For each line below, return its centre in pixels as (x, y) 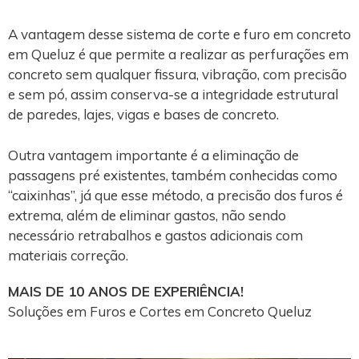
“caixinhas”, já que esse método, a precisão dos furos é (175, 195)
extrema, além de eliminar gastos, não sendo (147, 215)
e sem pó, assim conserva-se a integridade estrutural (173, 94)
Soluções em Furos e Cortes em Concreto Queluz (160, 311)
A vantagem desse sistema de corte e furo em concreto (179, 34)
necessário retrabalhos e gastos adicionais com (155, 235)
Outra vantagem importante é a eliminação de (153, 155)
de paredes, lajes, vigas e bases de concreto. (143, 114)
